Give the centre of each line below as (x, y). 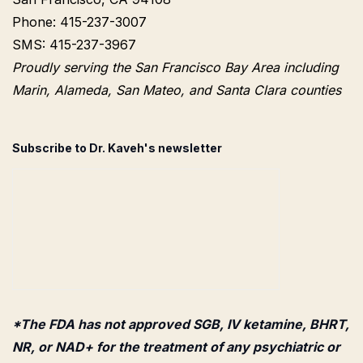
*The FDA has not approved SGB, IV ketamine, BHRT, (181, 325)
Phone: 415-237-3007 (79, 22)
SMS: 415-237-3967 (74, 45)
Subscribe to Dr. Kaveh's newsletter (117, 148)
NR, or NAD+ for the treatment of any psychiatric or (176, 347)
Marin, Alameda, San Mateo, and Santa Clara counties (177, 90)
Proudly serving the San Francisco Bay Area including (175, 68)
